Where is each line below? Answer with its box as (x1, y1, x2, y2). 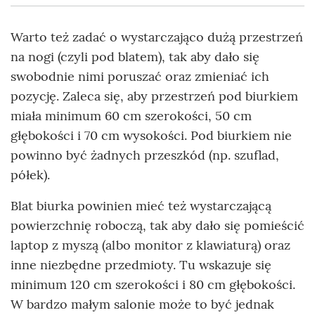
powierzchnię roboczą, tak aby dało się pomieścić (11, 217, 304, 233)
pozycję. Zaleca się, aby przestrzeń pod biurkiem (11, 87, 298, 104)
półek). (11, 166, 50, 183)
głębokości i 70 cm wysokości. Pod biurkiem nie (11, 127, 292, 143)
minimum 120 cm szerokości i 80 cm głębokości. (11, 276, 295, 292)
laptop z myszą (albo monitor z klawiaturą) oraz (11, 236, 290, 253)
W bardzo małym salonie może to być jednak (11, 295, 274, 312)
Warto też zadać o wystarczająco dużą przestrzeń (11, 28, 303, 45)
